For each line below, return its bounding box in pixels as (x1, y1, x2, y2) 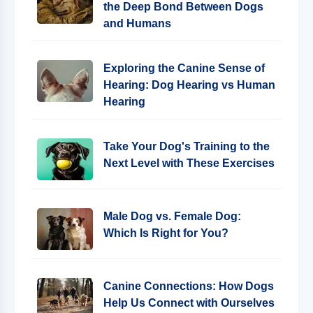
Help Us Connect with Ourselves (103, 297, 275, 309)
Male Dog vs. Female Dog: (103, 210, 241, 222)
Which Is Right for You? (103, 227, 228, 239)
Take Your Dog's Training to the (103, 140, 270, 152)
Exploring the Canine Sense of (103, 62, 265, 74)
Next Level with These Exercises (103, 157, 275, 169)
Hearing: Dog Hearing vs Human (103, 79, 275, 91)
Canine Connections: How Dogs (103, 280, 274, 292)
